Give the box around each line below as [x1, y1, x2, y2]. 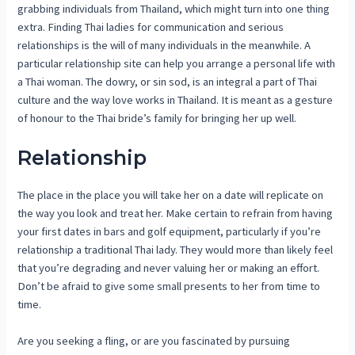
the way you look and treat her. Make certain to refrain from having [17, 205, 334, 220]
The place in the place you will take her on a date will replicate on [17, 187, 324, 202]
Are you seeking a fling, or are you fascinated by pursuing [17, 334, 291, 349]
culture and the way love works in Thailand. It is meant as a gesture [17, 92, 334, 107]
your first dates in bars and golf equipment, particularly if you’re [17, 223, 322, 239]
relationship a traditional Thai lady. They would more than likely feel [17, 242, 334, 257]
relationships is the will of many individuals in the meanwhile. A [17, 37, 311, 52]
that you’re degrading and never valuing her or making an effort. [17, 260, 320, 275]
